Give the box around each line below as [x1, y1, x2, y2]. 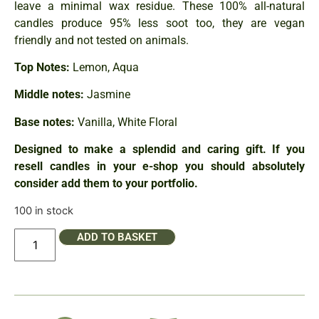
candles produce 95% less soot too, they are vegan [14, 16, 305, 30]
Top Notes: [14, 61, 70, 75]
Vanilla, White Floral [75, 115, 177, 129]
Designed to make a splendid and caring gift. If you [14, 142, 305, 157]
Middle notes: [14, 88, 84, 102]
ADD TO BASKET [77, 231, 158, 244]
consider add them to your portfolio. [14, 177, 198, 191]
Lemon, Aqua [70, 61, 139, 75]
